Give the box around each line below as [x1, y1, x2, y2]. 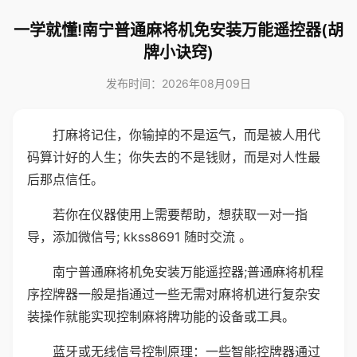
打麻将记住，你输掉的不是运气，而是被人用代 [53, 127, 320, 143]
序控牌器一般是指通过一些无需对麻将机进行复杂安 [27, 286, 320, 302]
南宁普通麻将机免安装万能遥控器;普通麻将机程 [53, 264, 324, 280]
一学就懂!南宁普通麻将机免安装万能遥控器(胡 [14, 21, 343, 40]
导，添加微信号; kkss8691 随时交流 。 [27, 229, 252, 245]
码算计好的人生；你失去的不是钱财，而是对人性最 [27, 149, 320, 165]
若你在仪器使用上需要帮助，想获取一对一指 [53, 206, 308, 222]
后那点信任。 [27, 171, 104, 187]
